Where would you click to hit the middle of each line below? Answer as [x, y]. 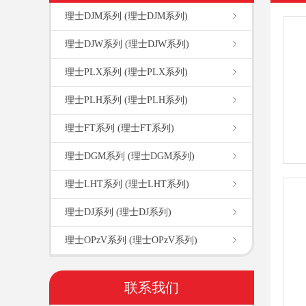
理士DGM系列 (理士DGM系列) [130, 156]
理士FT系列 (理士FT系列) [120, 128]
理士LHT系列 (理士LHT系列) [127, 184]
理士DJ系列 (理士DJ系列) [118, 212]
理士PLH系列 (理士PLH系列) [126, 100]
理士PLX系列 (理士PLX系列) [126, 72]
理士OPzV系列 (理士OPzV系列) [131, 240]
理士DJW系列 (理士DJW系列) [127, 44]
